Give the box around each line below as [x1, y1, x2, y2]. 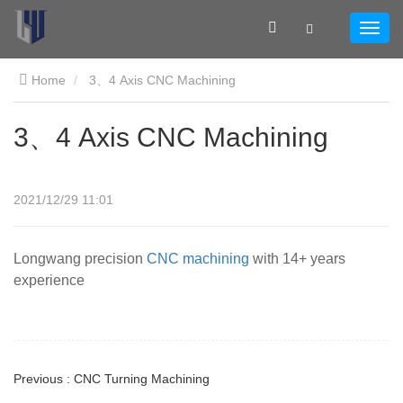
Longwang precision [13, 251, 147, 267]
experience [13, 273, 85, 289]
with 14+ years [249, 251, 345, 267]
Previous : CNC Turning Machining [13, 372, 210, 387]
